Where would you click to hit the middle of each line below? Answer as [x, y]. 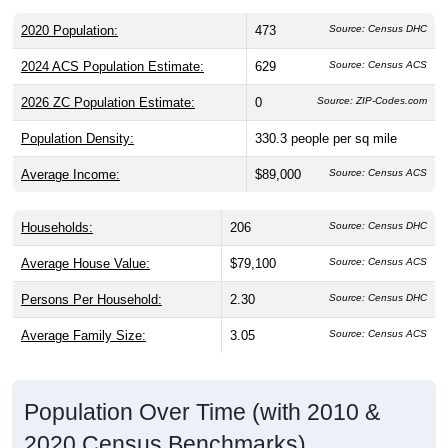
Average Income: [70, 175]
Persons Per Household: [91, 300]
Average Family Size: [83, 336]
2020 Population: [69, 31]
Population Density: [77, 139]
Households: [57, 228]
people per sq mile [344, 139]
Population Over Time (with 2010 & [202, 412]
